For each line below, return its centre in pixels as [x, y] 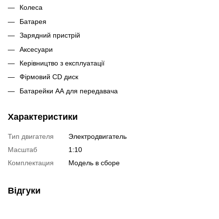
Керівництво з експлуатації [62, 63]
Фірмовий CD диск [49, 77]
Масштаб [22, 149]
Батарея [33, 21]
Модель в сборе [94, 163]
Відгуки [24, 190]
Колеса [31, 8]
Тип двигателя [31, 136]
